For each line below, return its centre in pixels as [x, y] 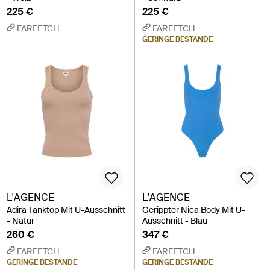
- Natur [20, 221]
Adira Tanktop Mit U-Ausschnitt [66, 210]
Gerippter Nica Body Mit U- [194, 210]
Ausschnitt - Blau [175, 221]
